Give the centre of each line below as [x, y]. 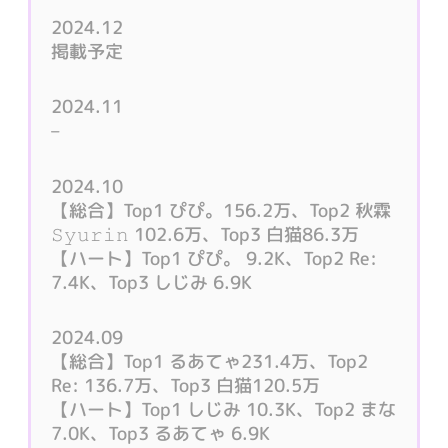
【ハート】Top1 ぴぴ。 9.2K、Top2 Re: [214, 258]
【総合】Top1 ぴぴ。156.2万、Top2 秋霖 [221, 210]
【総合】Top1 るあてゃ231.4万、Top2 [210, 362]
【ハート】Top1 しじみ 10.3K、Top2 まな [224, 410]
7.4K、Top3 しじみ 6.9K [152, 282]
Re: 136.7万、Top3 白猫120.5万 [186, 386]
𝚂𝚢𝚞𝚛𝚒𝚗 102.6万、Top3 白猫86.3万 [205, 234]
